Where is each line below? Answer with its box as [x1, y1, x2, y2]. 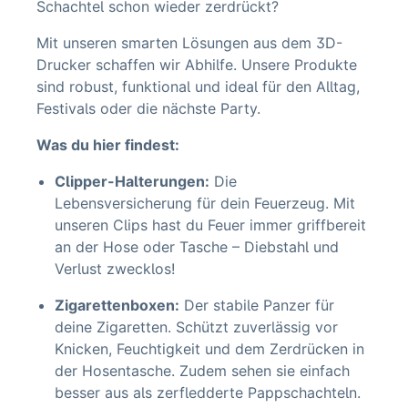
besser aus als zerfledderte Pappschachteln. [55, 383, 361, 403]
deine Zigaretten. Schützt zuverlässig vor [55, 318, 338, 337]
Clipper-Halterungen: [55, 172, 209, 191]
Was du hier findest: [36, 136, 179, 155]
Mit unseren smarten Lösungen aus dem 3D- [36, 34, 342, 53]
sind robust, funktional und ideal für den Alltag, [36, 77, 360, 97]
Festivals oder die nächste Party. [36, 99, 260, 118]
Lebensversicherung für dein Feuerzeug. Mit [55, 194, 355, 213]
